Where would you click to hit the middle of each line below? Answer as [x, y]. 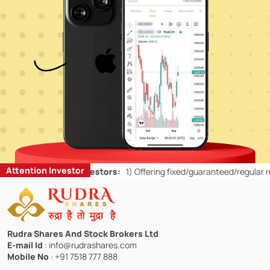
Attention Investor [45, 170]
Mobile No [29, 257]
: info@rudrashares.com [91, 245]
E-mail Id [26, 245]
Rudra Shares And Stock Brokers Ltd [83, 234]
